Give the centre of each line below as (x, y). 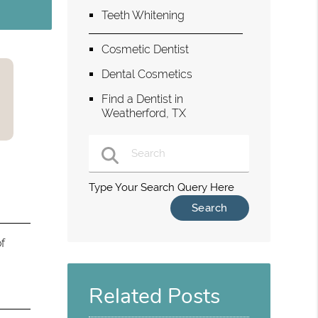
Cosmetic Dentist (146, 49)
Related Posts (155, 296)
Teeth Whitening (143, 15)
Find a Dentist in (143, 99)
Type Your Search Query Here (162, 187)
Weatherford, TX (144, 113)
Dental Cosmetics (147, 74)
